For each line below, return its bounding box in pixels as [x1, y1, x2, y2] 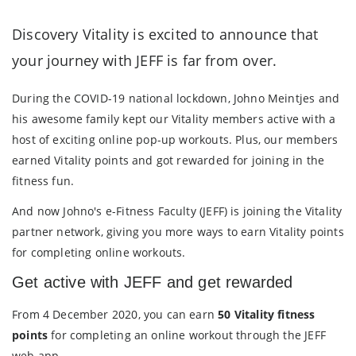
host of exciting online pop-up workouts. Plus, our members [12, 132, 339, 148]
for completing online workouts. [12, 245, 186, 261]
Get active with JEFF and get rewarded [12, 273, 293, 292]
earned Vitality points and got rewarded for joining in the [12, 153, 325, 168]
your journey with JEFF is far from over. [12, 51, 277, 71]
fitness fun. [12, 173, 75, 189]
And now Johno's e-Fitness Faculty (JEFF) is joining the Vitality [12, 203, 342, 219]
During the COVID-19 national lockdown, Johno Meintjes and [12, 91, 340, 106]
